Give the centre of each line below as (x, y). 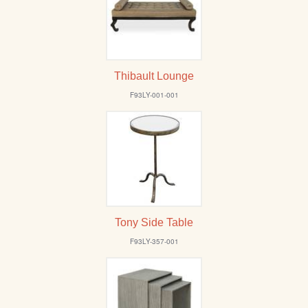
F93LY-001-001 (154, 95)
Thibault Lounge (154, 76)
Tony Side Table (154, 223)
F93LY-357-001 (154, 242)
